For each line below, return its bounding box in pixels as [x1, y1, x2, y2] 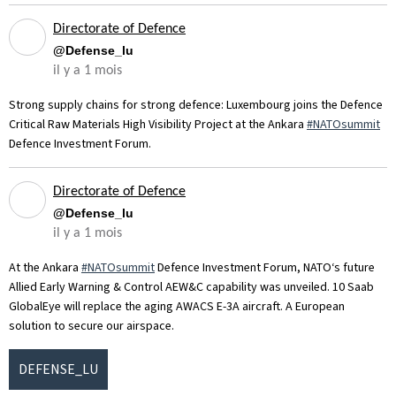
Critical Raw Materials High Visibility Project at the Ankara [9, 116, 307, 133]
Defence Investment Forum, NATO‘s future [155, 259, 375, 277]
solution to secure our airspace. [9, 317, 177, 335]
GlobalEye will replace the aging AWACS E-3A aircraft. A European [9, 298, 345, 316]
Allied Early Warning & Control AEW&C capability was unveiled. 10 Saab [9, 278, 374, 296]
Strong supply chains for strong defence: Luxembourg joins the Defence [9, 96, 383, 114]
